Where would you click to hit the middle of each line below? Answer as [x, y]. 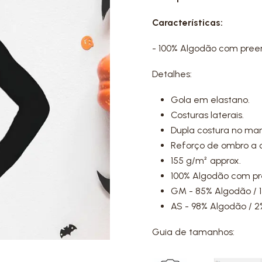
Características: [187, 23]
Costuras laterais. [207, 115]
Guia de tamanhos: [193, 232]
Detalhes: [172, 74]
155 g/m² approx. [206, 161]
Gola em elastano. [210, 100]
